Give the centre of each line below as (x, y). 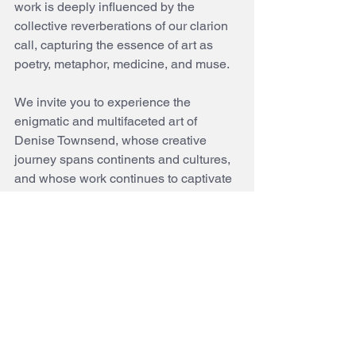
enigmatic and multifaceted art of (107, 122)
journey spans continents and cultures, (124, 160)
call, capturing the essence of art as (115, 45)
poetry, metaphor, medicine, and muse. (122, 64)
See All (237, 325)
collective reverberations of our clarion (123, 26)
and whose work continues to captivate (125, 179)
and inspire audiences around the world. (127, 198)
